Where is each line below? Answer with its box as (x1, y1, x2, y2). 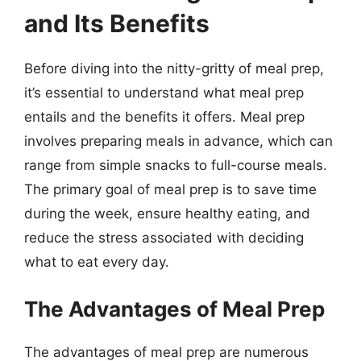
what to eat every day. (24, 254, 169, 270)
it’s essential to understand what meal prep (24, 85, 304, 101)
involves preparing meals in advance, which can (24, 133, 333, 149)
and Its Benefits (24, 9, 210, 38)
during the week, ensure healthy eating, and (24, 205, 310, 222)
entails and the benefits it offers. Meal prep (24, 109, 305, 125)
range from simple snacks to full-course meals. (24, 157, 327, 173)
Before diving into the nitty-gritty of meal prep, (24, 60, 324, 77)
